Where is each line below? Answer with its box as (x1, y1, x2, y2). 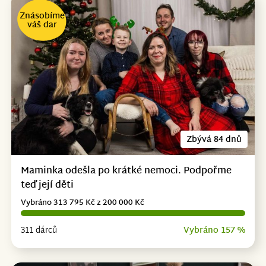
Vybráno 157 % (183, 223, 246, 239)
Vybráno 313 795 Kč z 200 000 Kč (20, 196, 144, 211)
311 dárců (20, 223, 57, 239)
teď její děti (20, 177, 74, 195)
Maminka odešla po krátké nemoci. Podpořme (20, 163, 232, 180)
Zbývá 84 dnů (186, 132, 242, 148)
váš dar (27, 18, 57, 33)
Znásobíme (19, 9, 65, 24)
